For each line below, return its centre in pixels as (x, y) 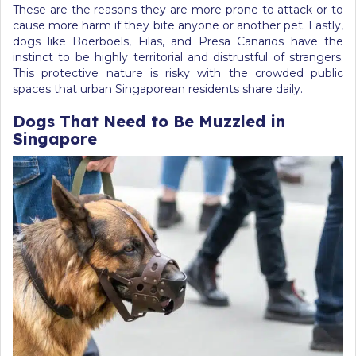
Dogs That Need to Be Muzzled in (149, 121)
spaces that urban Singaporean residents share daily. (158, 89)
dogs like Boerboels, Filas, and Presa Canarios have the (178, 41)
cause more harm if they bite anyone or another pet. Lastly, (178, 25)
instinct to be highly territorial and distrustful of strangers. (178, 57)
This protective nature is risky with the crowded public (178, 73)
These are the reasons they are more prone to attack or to (178, 10)
